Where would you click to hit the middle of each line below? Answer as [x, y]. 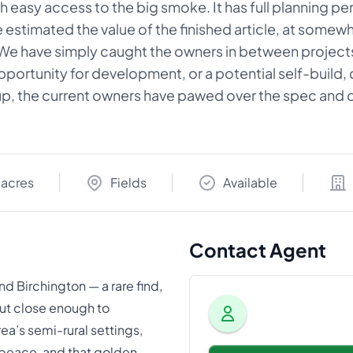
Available [250, 182]
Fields [128, 182]
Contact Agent [258, 250]
